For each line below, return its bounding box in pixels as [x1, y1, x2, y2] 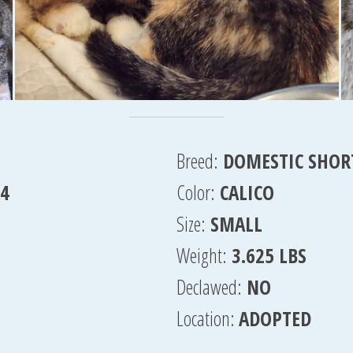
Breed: [176, 147, 218, 174]
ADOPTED [239, 305, 311, 332]
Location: [176, 305, 239, 332]
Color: [176, 179, 215, 206]
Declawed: [176, 273, 242, 300]
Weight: [176, 242, 227, 269]
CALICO [220, 179, 274, 206]
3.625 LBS [232, 242, 307, 269]
